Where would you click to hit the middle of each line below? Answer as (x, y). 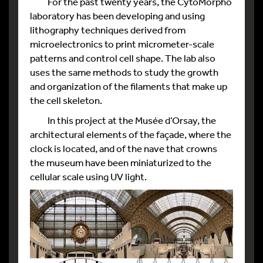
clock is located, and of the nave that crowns (124, 148)
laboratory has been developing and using (117, 16)
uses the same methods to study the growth (124, 72)
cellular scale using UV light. (88, 176)
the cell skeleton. (66, 100)
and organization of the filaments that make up (129, 86)
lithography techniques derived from (108, 30)
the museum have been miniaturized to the (121, 162)
